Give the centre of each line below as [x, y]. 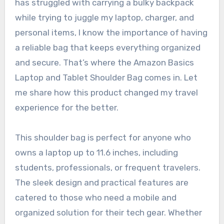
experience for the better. [66, 108]
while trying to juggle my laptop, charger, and [104, 18]
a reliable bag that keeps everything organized [107, 48]
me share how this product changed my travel [106, 93]
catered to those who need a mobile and [95, 198]
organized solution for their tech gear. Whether [108, 213]
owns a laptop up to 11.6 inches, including [96, 153]
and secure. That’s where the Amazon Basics [104, 63]
